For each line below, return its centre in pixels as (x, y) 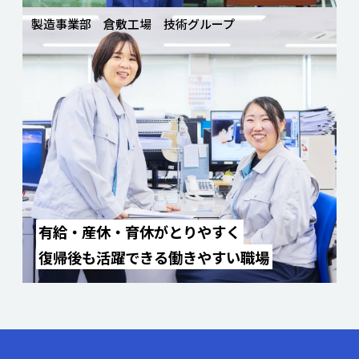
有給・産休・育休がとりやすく (140, 232)
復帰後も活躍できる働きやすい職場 (154, 257)
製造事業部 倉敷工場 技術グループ (133, 23)
